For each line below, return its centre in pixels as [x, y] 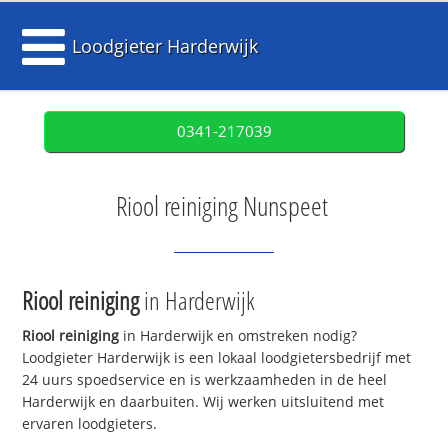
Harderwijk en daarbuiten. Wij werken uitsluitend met [203, 402]
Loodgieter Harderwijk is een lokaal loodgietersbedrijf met [217, 358]
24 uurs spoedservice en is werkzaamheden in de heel [205, 380]
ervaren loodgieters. [90, 424]
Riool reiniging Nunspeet [221, 206]
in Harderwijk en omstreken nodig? [238, 336]
